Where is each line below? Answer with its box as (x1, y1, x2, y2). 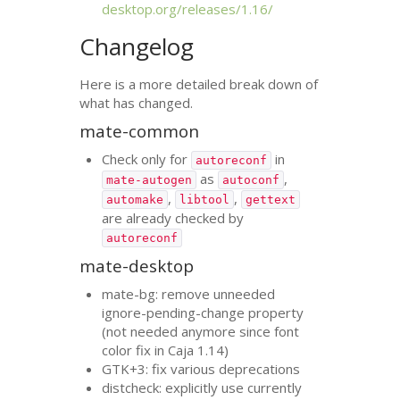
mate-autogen (106, 172, 193, 187)
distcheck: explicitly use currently (102, 378, 303, 396)
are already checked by (102, 208, 245, 227)
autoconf (222, 172, 280, 187)
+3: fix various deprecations (129, 359, 301, 378)
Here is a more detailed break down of (79, 74, 319, 93)
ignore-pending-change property (102, 303, 304, 321)
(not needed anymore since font (102, 321, 300, 340)
